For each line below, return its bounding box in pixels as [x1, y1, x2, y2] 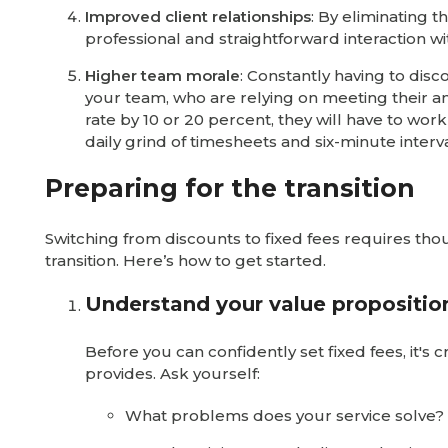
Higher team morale [85, 66, 240, 85]
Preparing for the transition [45, 173, 415, 203]
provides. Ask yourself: [85, 364, 260, 383]
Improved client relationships [85, 7, 311, 26]
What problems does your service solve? [125, 406, 444, 425]
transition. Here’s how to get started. [45, 251, 326, 270]
